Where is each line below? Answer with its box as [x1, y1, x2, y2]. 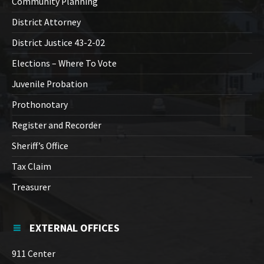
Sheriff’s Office [12, 140, 68, 152]
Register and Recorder [12, 120, 101, 131]
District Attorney [12, 16, 81, 28]
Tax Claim [12, 161, 51, 173]
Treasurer [12, 181, 51, 193]
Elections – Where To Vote [12, 58, 117, 70]
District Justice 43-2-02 [12, 37, 105, 49]
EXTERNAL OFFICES [29, 221, 120, 235]
